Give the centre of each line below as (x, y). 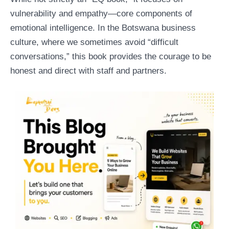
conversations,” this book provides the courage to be (111, 56)
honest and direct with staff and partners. (88, 71)
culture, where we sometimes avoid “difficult (94, 42)
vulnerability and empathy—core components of (101, 13)
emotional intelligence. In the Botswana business (103, 28)
